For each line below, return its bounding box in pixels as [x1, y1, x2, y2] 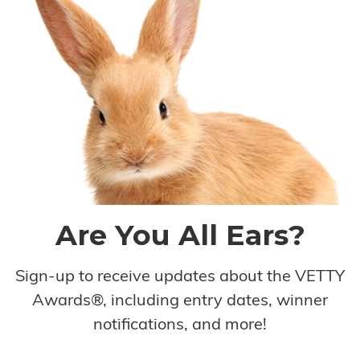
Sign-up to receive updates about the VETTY [15, 268, 345, 285]
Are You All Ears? [55, 217, 305, 252]
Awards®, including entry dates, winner [32, 292, 328, 309]
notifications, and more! [93, 317, 267, 333]
